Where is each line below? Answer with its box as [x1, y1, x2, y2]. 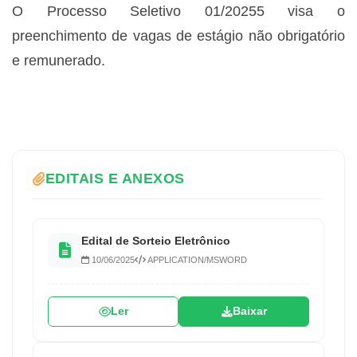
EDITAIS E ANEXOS [45, 170, 185, 187]
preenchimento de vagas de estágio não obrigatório [12, 28, 345, 45]
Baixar [232, 305, 267, 318]
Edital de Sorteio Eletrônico [81, 234, 230, 248]
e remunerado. [12, 53, 105, 69]
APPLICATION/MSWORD [146, 255, 247, 265]
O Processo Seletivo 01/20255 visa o [12, 3, 345, 20]
